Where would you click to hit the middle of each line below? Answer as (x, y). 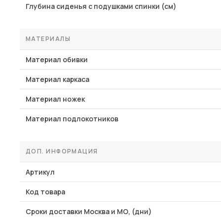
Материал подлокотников (72, 119)
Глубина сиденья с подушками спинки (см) (101, 6)
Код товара (45, 192)
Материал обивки (57, 59)
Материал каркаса (57, 79)
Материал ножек (55, 99)
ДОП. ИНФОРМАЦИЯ (62, 151)
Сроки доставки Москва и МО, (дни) (89, 211)
